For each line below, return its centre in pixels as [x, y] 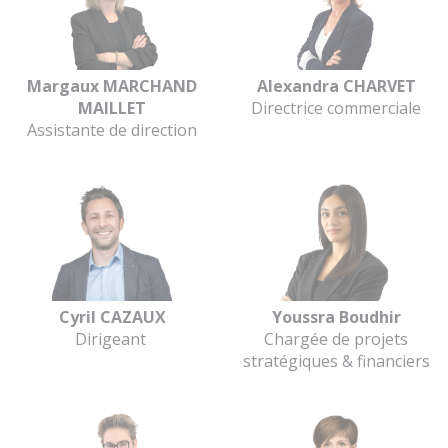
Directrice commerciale [336, 107]
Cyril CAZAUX [112, 316]
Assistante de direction [112, 129]
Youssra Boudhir [336, 316]
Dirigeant [112, 338]
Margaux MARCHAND [112, 85]
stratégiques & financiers [336, 360]
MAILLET [112, 107]
